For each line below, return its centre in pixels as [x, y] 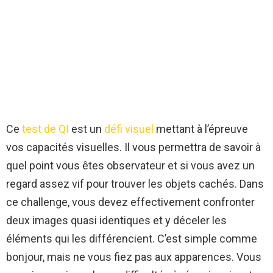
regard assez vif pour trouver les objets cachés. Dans [135, 184]
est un [85, 129]
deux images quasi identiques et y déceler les [116, 221]
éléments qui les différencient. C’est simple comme [132, 239]
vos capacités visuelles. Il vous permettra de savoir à [133, 147]
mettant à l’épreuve [201, 129]
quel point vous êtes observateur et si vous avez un [130, 166]
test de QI [45, 129]
